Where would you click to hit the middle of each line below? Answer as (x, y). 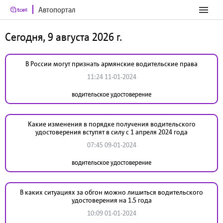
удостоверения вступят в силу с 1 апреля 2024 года (111, 132)
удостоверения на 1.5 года (111, 200)
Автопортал (57, 10)
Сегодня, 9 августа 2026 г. (63, 37)
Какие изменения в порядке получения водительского (111, 124)
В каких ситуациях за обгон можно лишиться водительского (111, 192)
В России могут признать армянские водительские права (111, 64)
